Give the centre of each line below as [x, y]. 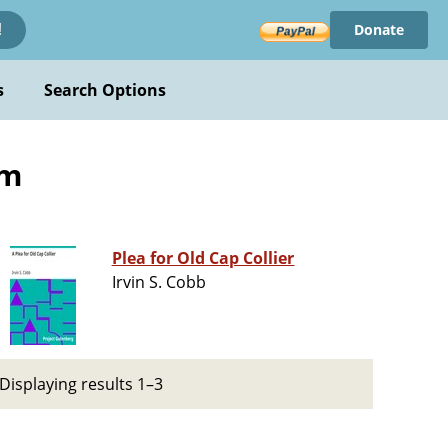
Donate [378, 29]
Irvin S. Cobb [159, 282]
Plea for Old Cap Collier [203, 258]
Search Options [105, 90]
